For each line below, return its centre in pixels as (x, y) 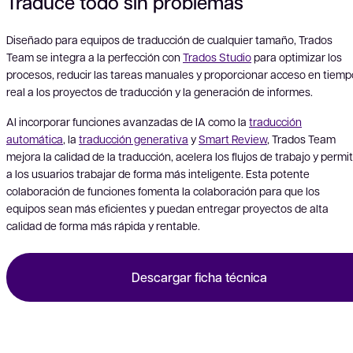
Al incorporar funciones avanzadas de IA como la (128, 121)
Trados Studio (217, 56)
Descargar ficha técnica (199, 277)
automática (35, 138)
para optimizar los (297, 56)
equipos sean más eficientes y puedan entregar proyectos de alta (167, 208)
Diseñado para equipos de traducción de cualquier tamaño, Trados (169, 39)
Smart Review (233, 138)
